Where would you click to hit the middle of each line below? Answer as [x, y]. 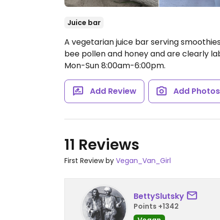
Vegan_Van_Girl [143, 161]
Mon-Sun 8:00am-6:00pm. [115, 66]
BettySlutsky [159, 196]
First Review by [90, 161]
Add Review [113, 91]
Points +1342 [156, 206]
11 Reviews [102, 145]
